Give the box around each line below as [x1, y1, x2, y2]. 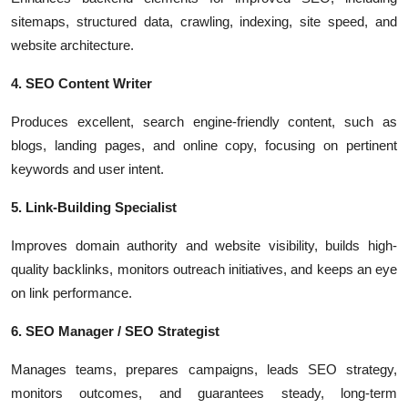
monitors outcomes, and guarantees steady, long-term [11, 385, 397, 401]
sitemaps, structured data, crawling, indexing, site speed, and [11, 14, 397, 29]
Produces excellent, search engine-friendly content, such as [11, 114, 397, 129]
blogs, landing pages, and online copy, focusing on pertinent [11, 138, 397, 153]
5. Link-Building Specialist [11, 199, 177, 215]
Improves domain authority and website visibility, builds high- [11, 238, 397, 253]
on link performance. [11, 285, 132, 301]
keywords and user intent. [11, 161, 164, 177]
